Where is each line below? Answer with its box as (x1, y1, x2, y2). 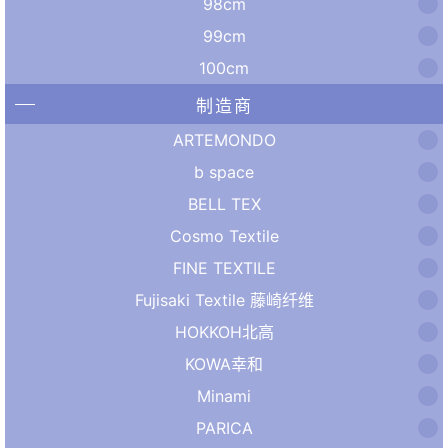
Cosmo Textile (169, 225, 279, 246)
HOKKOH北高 (174, 321, 274, 342)
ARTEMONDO (172, 129, 276, 150)
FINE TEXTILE (172, 257, 276, 278)
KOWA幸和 (185, 353, 263, 374)
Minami (197, 385, 251, 406)
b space (194, 161, 254, 182)
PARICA (195, 417, 253, 438)
